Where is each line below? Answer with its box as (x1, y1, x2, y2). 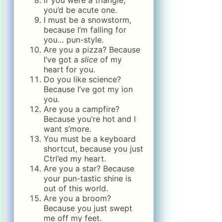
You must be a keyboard (44, 134, 136, 144)
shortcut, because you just (44, 144, 143, 154)
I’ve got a (44, 55, 81, 65)
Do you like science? (44, 74, 121, 85)
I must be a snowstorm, (44, 15, 131, 25)
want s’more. (44, 124, 91, 134)
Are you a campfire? (44, 104, 119, 114)
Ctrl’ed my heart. (44, 154, 106, 164)
